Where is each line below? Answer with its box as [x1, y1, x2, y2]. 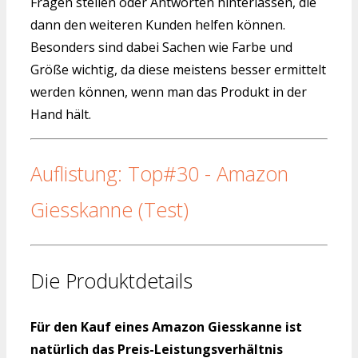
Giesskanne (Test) [30, 196, 189, 224]
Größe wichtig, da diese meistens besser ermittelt [30, 60, 326, 78]
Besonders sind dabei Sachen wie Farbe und [30, 38, 292, 56]
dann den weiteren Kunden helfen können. [30, 15, 285, 34]
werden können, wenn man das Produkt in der [30, 82, 307, 101]
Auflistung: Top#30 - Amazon [30, 160, 288, 188]
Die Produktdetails [30, 266, 193, 294]
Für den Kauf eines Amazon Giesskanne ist [30, 317, 302, 336]
